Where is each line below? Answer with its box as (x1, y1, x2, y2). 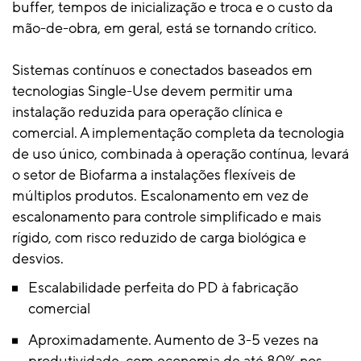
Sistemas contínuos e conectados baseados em (12, 60, 313, 80)
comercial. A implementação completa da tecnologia (12, 123, 344, 143)
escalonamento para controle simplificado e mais (12, 207, 322, 226)
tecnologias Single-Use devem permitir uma (12, 81, 293, 101)
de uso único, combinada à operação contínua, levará (12, 144, 349, 164)
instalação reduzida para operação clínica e (12, 102, 283, 122)
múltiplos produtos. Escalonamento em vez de (12, 186, 309, 205)
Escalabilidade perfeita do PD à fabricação (28, 278, 298, 297)
